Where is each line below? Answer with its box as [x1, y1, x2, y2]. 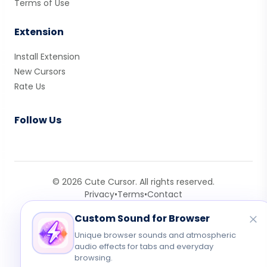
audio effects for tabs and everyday [74, 240, 213, 252]
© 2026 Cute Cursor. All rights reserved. [52, 176, 215, 188]
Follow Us [14, 113, 61, 127]
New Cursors [14, 66, 66, 77]
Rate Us [14, 80, 45, 92]
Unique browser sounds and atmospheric [74, 229, 236, 241]
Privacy [85, 188, 114, 200]
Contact [147, 188, 182, 200]
